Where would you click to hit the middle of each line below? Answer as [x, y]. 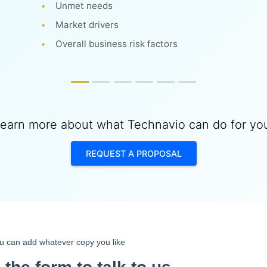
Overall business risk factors [117, 44]
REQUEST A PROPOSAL [133, 153]
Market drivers [87, 25]
